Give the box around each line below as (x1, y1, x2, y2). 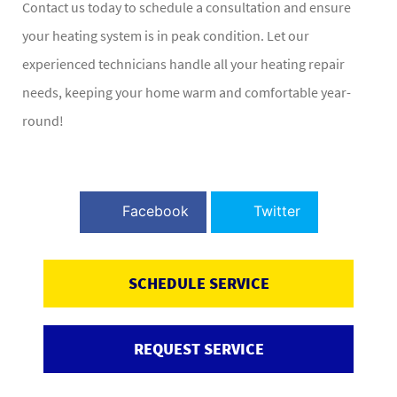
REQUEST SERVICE (133, 338, 264, 359)
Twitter (253, 201, 300, 220)
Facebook (121, 201, 189, 220)
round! (22, 111, 64, 129)
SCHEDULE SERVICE (128, 272, 269, 293)
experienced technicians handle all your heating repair (22, 54, 345, 73)
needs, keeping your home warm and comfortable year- (22, 82, 351, 101)
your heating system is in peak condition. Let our (22, 26, 309, 44)
